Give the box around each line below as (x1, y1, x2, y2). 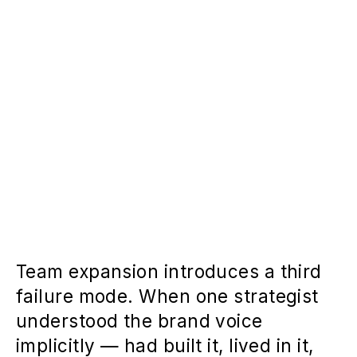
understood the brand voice (16, 310, 263, 332)
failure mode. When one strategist (16, 285, 319, 308)
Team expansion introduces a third (16, 261, 322, 283)
